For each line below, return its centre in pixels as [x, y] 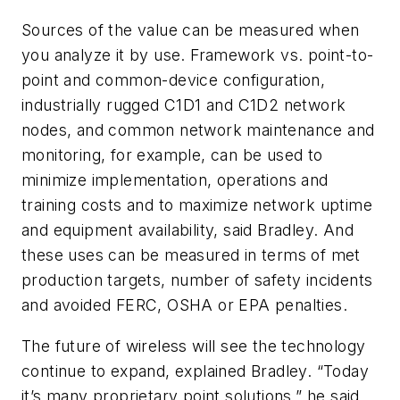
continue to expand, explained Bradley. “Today [195, 371]
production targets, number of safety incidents [197, 280]
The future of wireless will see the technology [194, 346]
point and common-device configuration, [174, 80]
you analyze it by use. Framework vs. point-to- [198, 55]
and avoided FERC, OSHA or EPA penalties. [184, 305]
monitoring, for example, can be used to [172, 155]
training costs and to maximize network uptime [197, 205]
